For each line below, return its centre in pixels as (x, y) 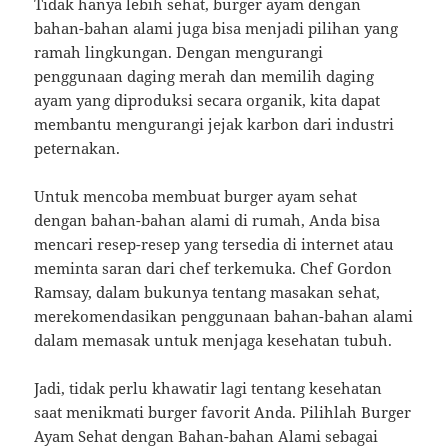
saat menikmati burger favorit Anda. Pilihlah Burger (223, 412)
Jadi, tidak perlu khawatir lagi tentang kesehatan (208, 388)
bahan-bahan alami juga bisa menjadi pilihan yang (216, 28)
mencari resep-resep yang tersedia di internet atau (214, 244)
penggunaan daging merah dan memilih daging (204, 76)
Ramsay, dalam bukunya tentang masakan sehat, (207, 292)
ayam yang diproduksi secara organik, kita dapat (207, 100)
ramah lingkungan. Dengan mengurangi (179, 52)
